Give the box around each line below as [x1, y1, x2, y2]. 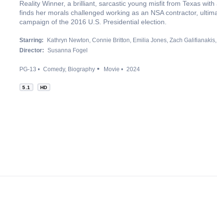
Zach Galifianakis [170, 37, 215, 44]
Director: [19, 47, 44, 54]
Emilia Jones [133, 37, 167, 44]
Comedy [43, 66, 65, 73]
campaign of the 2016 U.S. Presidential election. [19, 18, 167, 26]
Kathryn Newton [47, 37, 89, 44]
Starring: [19, 37, 44, 44]
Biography [68, 66, 95, 73]
